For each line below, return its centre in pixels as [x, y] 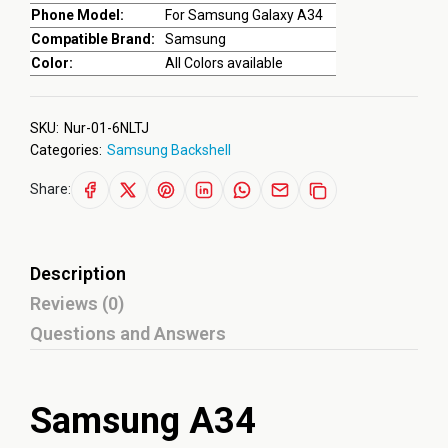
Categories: [66, 150]
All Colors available [224, 63]
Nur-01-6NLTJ [106, 128]
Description [78, 273]
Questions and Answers [128, 333]
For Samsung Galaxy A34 [244, 15]
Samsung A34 [143, 421]
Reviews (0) [77, 303]
